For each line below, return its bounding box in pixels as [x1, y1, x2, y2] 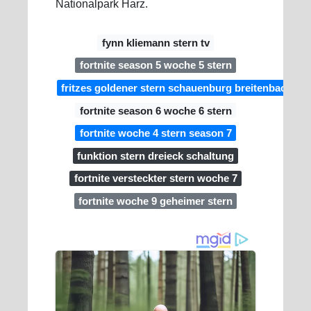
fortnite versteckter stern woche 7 [74, 172, 237, 185]
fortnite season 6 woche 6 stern [79, 104, 232, 117]
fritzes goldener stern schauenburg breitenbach [61, 81, 293, 94]
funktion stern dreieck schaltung [77, 149, 234, 162]
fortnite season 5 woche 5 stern [79, 59, 232, 72]
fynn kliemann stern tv [101, 36, 210, 49]
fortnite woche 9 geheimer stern [78, 194, 233, 207]
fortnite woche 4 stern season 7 [79, 127, 232, 140]
